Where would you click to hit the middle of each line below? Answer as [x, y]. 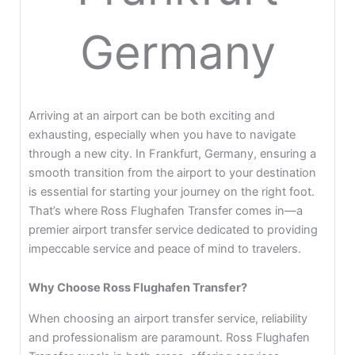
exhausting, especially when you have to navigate [162, 134]
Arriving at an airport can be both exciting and [151, 115]
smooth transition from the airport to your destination [172, 172]
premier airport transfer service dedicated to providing [173, 229]
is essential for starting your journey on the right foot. [171, 191]
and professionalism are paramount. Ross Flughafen [169, 337]
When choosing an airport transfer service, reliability [168, 318]
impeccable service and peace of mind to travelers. [164, 248]
